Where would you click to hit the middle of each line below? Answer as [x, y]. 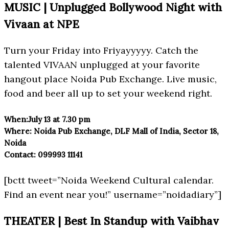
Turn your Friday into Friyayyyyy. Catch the [101, 51]
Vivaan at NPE [42, 25]
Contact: [20, 155]
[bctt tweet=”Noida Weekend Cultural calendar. [109, 180]
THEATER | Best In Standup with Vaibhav [111, 221]
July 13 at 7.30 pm [59, 120]
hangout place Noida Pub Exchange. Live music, [110, 79]
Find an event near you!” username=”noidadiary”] [113, 194]
